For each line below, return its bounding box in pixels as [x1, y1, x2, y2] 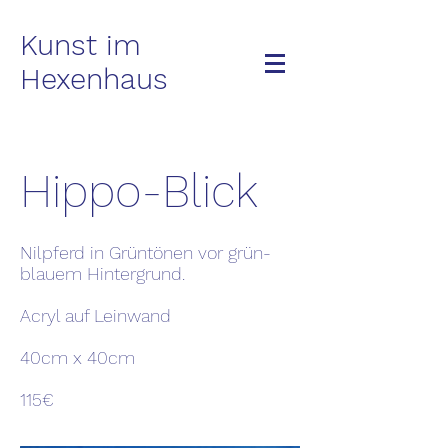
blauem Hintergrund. [20, 263, 185, 284]
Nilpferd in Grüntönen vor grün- [20, 242, 271, 263]
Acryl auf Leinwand [20, 305, 171, 326]
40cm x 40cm [20, 347, 135, 368]
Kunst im [20, 28, 141, 62]
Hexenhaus [20, 62, 168, 96]
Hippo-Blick [20, 164, 258, 218]
